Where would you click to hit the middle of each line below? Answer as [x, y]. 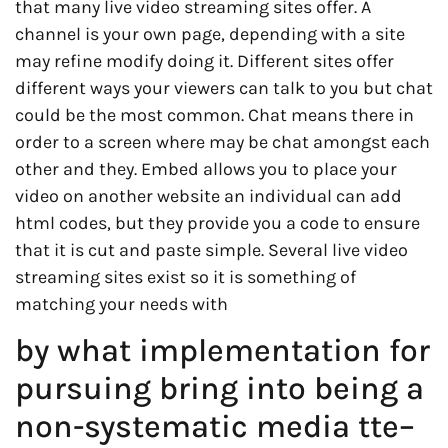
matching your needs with [121, 303]
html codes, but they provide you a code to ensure [217, 222]
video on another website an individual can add [208, 195]
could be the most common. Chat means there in [214, 114]
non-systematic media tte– [215, 427]
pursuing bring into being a [219, 389]
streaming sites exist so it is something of [185, 276]
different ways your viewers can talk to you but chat [224, 87]
